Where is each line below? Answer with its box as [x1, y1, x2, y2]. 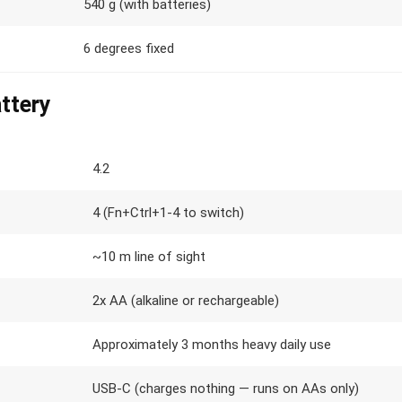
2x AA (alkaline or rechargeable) [92, 293, 279, 309]
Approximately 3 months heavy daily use [92, 336, 331, 353]
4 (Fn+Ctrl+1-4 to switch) [92, 205, 244, 221]
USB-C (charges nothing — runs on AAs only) [92, 380, 359, 397]
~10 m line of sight [92, 249, 205, 265]
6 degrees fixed [83, 40, 174, 57]
